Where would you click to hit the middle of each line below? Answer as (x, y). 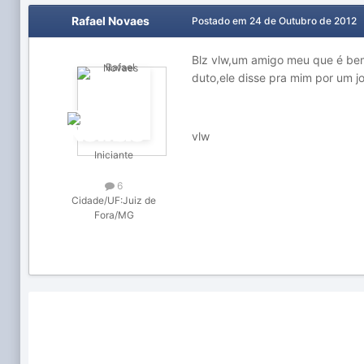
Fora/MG (114, 215)
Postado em (221, 21)
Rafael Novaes (110, 20)
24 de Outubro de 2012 (303, 21)
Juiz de (139, 201)
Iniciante (114, 154)
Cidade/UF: (97, 201)
